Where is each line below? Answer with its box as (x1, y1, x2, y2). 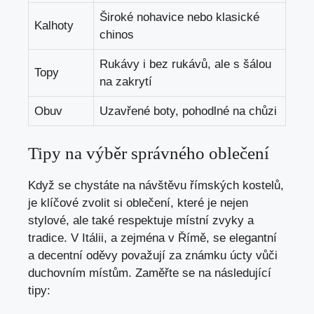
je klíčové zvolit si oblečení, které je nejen (28, 196, 248, 210)
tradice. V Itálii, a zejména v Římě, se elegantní (28, 231, 277, 245)
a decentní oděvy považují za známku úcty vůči (28, 249, 278, 263)
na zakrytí (100, 74, 152, 88)
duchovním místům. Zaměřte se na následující (28, 266, 271, 280)
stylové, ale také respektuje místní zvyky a (28, 214, 254, 228)
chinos (100, 27, 134, 41)
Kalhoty (34, 18, 74, 32)
